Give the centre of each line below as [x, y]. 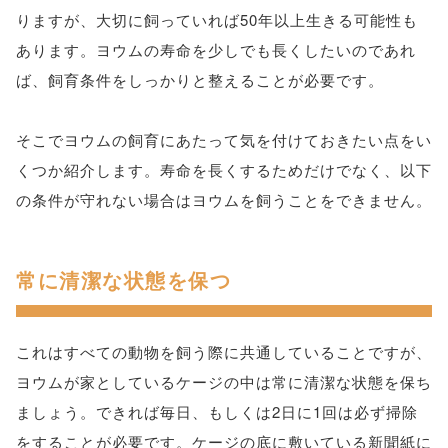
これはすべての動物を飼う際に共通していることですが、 [224, 351]
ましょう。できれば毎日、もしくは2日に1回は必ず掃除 [217, 411]
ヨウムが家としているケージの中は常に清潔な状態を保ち [224, 381]
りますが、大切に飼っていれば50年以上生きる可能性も [217, 19]
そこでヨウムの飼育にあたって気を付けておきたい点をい [224, 139]
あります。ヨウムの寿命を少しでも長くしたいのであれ [216, 49]
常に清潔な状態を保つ [123, 279]
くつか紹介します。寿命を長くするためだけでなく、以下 [224, 169]
